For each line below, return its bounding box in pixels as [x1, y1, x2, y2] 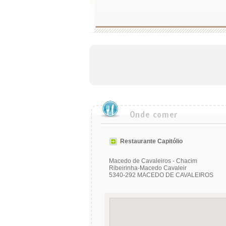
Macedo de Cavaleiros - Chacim [109, 157, 197, 164]
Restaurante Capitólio [120, 137, 183, 145]
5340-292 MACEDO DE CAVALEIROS [109, 172, 213, 179]
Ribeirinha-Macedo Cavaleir [109, 164, 187, 172]
